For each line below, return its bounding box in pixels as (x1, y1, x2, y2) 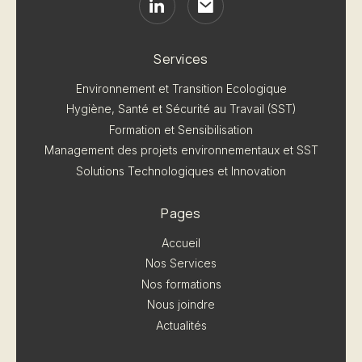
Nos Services (145, 256, 217, 271)
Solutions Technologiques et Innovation (76, 163, 286, 178)
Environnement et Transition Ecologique (75, 81, 287, 95)
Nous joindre (147, 297, 215, 312)
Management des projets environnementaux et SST (44, 143, 318, 158)
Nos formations (141, 276, 221, 291)
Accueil (162, 235, 200, 250)
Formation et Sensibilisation (109, 122, 253, 137)
